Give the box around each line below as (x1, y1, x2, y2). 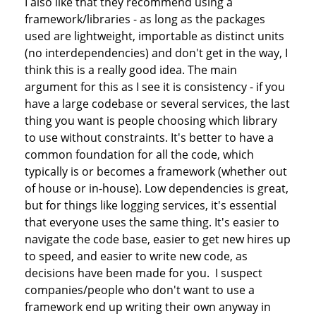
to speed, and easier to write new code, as (25, 248, 248, 265)
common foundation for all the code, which (25, 147, 255, 163)
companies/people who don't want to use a (25, 282, 255, 298)
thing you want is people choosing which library (25, 113, 278, 129)
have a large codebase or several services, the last (25, 96, 291, 112)
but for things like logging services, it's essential (25, 197, 277, 214)
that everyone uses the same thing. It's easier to (25, 214, 280, 231)
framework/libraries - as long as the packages (25, 11, 266, 28)
